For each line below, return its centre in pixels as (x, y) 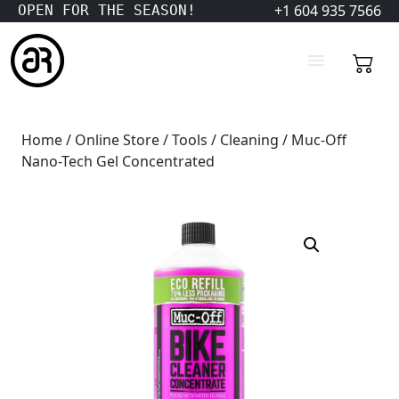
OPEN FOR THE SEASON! (107, 10)
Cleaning (249, 140)
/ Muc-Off (313, 140)
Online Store (117, 140)
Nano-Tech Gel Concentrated (118, 161)
